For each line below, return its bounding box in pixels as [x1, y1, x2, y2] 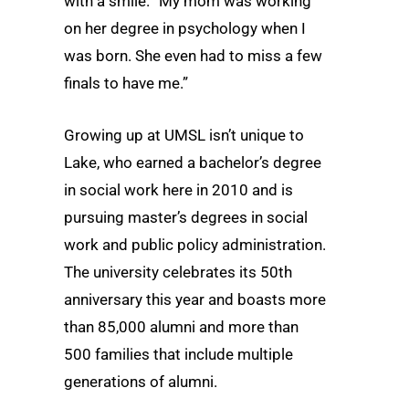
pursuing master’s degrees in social [64, 207, 308, 226]
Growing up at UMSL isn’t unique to [64, 125, 304, 144]
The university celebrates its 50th [64, 262, 292, 281]
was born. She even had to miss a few [64, 46, 322, 65]
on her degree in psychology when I [64, 18, 306, 37]
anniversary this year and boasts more [64, 289, 326, 309]
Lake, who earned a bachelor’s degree [64, 152, 321, 172]
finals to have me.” [64, 73, 188, 92]
